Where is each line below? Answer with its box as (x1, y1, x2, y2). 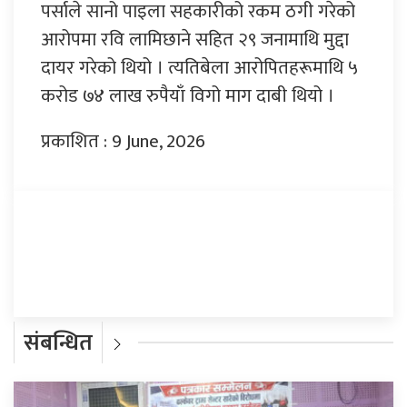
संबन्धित (24, 324, 93, 362)
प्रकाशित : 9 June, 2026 (41, 125, 205, 158)
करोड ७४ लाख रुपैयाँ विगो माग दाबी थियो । (41, 80, 334, 113)
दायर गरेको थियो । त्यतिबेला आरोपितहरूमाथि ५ (41, 52, 358, 84)
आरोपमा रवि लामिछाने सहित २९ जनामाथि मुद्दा (41, 24, 349, 56)
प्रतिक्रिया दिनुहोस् (41, 221, 156, 253)
